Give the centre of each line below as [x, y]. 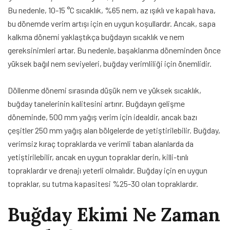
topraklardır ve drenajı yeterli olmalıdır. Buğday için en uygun [108, 170]
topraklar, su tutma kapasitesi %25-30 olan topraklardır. [103, 183]
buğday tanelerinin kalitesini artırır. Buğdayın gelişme [96, 103]
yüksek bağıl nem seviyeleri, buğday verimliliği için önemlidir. [110, 63]
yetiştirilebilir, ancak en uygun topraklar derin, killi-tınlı [98, 157]
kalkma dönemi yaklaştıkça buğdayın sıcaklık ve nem [96, 36]
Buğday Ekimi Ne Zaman [114, 214]
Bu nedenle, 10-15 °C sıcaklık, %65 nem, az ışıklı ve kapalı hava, [112, 10]
